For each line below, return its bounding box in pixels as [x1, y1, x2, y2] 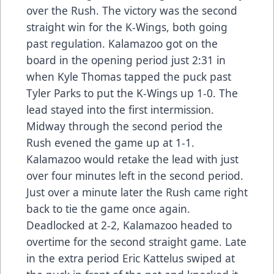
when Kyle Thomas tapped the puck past [26, 69, 231, 84]
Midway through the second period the [26, 119, 223, 134]
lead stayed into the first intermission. [26, 102, 214, 117]
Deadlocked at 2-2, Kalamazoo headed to [26, 218, 232, 233]
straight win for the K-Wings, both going [26, 20, 228, 35]
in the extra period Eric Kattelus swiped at [26, 251, 235, 266]
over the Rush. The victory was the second [26, 3, 237, 18]
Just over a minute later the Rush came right [26, 185, 248, 200]
